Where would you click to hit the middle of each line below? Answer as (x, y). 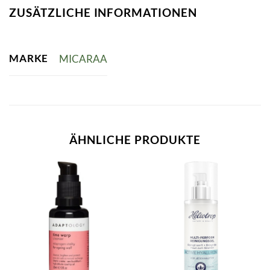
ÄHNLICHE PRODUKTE (135, 140)
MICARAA (83, 58)
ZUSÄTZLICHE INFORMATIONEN (103, 12)
